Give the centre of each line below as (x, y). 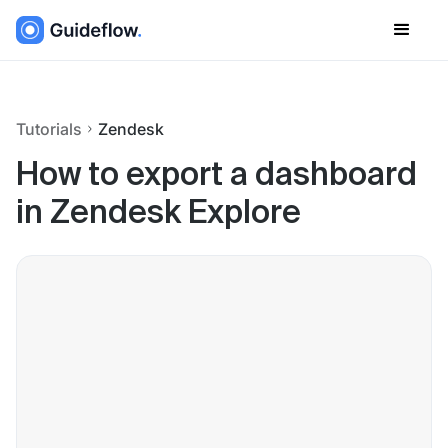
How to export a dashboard (216, 176)
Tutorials (49, 129)
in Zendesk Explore (158, 214)
